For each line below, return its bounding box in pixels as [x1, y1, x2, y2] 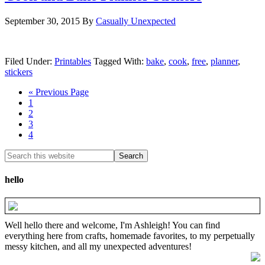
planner [211, 56, 238, 66]
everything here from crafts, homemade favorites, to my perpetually [5, 231, 255, 241]
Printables [54, 56, 91, 66]
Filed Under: [5, 56, 54, 66]
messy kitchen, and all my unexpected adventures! [5, 241, 192, 252]
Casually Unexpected [96, 15, 176, 26]
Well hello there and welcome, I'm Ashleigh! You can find [5, 220, 220, 231]
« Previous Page [28, 86, 89, 97]
